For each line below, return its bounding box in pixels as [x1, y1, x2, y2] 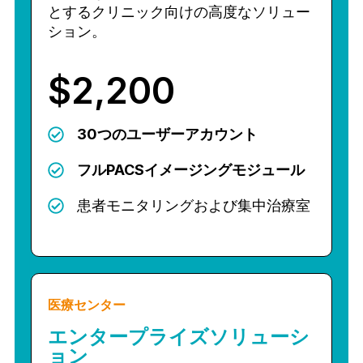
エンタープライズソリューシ [48, 325, 310, 348]
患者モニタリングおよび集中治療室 [77, 197, 310, 214]
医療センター [48, 297, 126, 313]
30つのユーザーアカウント [77, 126, 258, 143]
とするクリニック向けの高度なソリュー [48, 3, 310, 20]
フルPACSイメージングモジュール [77, 161, 305, 178]
